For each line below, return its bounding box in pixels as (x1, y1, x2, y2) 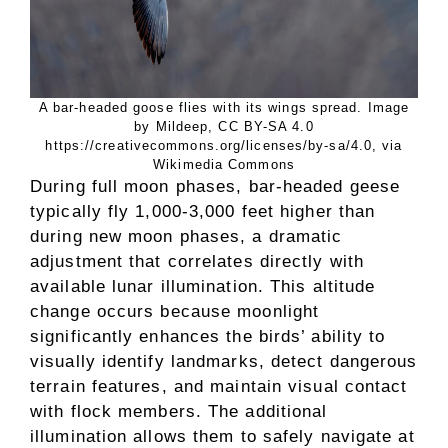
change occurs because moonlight (30, 302, 320, 322)
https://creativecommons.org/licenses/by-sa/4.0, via (45, 138, 403, 154)
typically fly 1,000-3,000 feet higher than (30, 202, 376, 222)
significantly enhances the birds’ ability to (30, 327, 386, 347)
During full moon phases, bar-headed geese (30, 177, 401, 197)
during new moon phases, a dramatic (30, 227, 343, 247)
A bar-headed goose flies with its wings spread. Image (38, 100, 410, 116)
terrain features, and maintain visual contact (30, 377, 408, 397)
